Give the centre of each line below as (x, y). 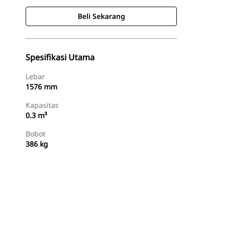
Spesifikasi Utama (60, 57)
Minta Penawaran (139, 215)
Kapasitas (42, 105)
